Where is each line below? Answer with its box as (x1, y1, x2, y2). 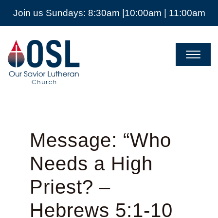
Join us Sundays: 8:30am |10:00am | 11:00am (13, 8, 205, 18)
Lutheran (7, 55, 49, 66)
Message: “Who (29, 129, 171, 151)
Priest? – (29, 176, 110, 198)
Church (7, 65, 41, 76)
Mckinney (7, 75, 52, 86)
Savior (7, 46, 37, 56)
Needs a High (29, 153, 153, 175)
